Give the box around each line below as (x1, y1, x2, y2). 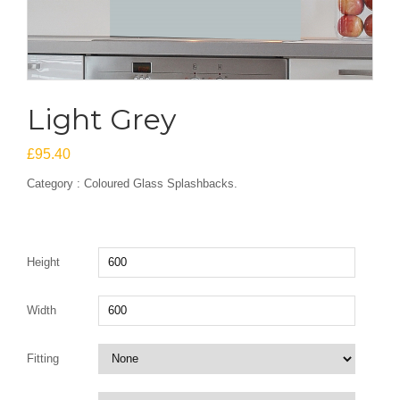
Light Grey (27, 101, 176, 137)
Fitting (27, 351, 59, 365)
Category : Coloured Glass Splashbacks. (27, 176, 237, 190)
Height (27, 254, 60, 269)
